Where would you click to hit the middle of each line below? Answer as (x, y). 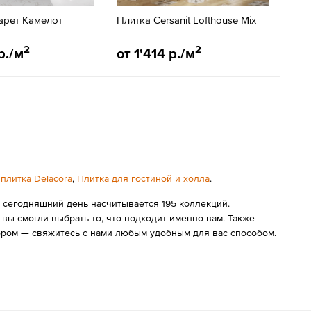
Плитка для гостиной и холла (144, 178)
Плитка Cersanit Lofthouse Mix (186, 19)
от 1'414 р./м (156, 53)
